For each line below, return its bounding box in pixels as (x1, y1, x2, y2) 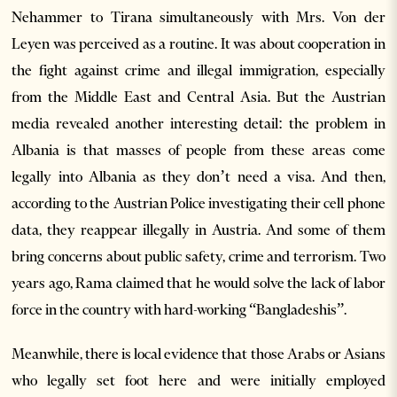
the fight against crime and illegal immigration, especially (12, 60, 385, 79)
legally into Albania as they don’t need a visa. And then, (12, 167, 385, 185)
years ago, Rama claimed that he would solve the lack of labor (12, 273, 385, 292)
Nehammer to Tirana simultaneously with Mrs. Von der (12, 7, 385, 26)
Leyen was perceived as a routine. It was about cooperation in (12, 34, 385, 52)
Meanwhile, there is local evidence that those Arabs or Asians (12, 344, 385, 362)
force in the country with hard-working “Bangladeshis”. (12, 300, 350, 318)
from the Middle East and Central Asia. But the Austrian (12, 87, 385, 105)
